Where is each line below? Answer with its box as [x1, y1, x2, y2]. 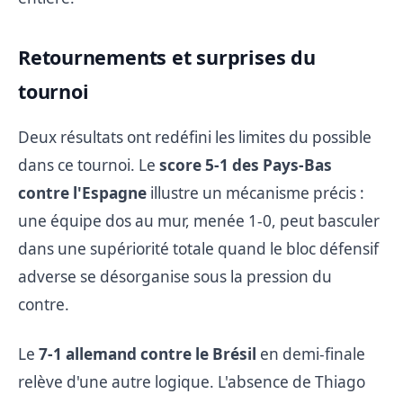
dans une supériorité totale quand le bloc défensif [18, 237, 379, 259]
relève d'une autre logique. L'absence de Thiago [18, 371, 365, 392]
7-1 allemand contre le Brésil [39, 343, 256, 364]
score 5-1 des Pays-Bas [159, 154, 332, 175]
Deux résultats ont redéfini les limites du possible [18, 126, 372, 148]
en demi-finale [256, 343, 365, 364]
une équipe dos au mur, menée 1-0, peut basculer [18, 210, 380, 231]
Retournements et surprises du [18, 43, 316, 70]
